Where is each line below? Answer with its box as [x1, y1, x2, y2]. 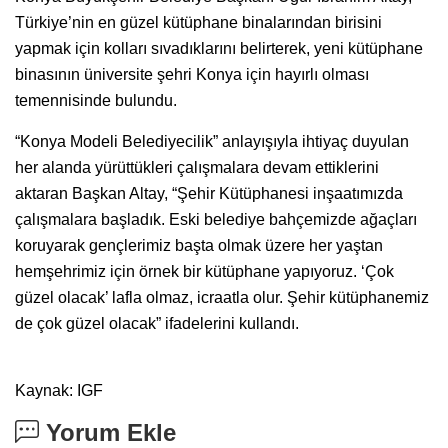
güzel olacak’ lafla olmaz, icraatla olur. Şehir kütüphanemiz [15, 288, 429, 306]
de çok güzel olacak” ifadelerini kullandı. [15, 314, 299, 332]
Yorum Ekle [39, 418, 176, 446]
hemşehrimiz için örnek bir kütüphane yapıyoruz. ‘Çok [15, 262, 394, 280]
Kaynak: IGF [15, 381, 103, 399]
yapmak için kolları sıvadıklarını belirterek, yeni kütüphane [15, 39, 423, 57]
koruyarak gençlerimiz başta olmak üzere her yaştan [15, 236, 383, 254]
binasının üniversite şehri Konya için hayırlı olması [15, 65, 369, 83]
